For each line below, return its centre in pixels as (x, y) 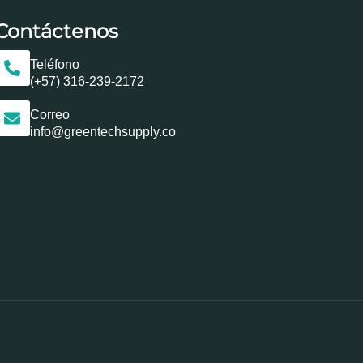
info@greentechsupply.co (102, 131)
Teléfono (54, 64)
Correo (49, 114)
